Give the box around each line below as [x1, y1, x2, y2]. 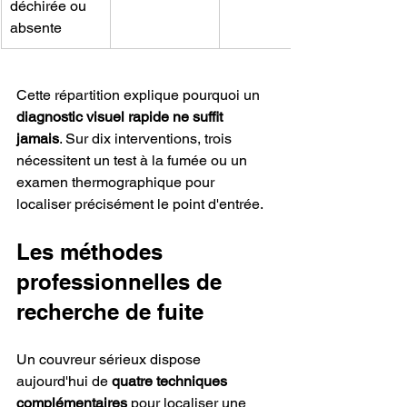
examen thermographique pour [16, 174, 218, 192]
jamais [16, 130, 59, 148]
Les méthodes [16, 239, 169, 265]
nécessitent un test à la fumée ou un [16, 152, 251, 170]
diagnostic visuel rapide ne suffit [16, 108, 226, 126]
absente [10, 19, 62, 37]
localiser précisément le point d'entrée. [16, 195, 263, 213]
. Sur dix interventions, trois [59, 130, 235, 148]
